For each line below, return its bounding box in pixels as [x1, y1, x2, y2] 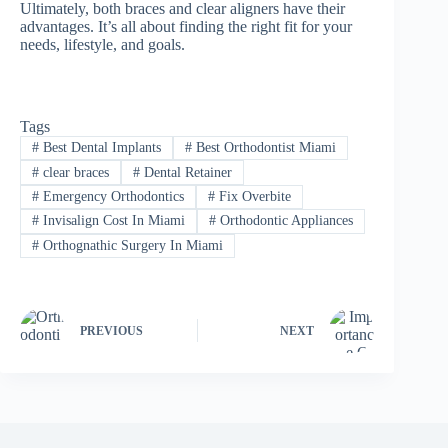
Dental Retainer [139, 164, 232, 180]
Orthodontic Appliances [215, 213, 353, 229]
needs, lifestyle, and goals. [20, 36, 185, 53]
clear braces [38, 164, 109, 180]
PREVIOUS [80, 324, 143, 339]
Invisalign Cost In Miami [38, 213, 185, 229]
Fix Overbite [214, 188, 291, 204]
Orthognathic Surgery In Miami [38, 237, 223, 253]
